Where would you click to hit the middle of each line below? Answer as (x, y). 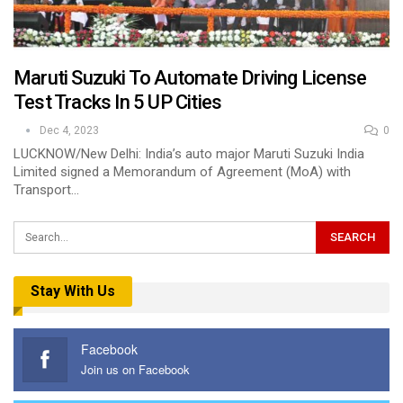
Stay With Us (73, 291)
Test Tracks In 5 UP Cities (120, 103)
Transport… (46, 190)
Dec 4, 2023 (69, 131)
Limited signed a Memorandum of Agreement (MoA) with (182, 172)
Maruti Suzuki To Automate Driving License (190, 78)
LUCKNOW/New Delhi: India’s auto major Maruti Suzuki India (189, 154)
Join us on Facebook (135, 369)
